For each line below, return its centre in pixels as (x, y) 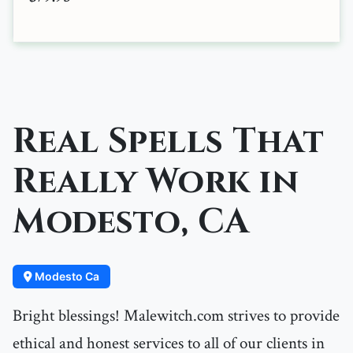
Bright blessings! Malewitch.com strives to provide (176, 316)
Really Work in (156, 182)
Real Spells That (168, 142)
